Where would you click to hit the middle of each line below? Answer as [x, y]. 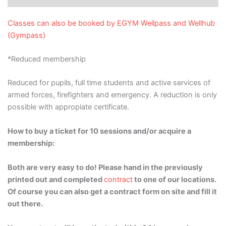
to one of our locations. [175, 179]
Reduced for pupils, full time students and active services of [109, 83]
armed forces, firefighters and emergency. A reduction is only [112, 95]
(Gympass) [26, 35]
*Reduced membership [47, 59]
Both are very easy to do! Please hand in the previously [105, 167]
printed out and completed [55, 179]
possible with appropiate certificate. [68, 107]
